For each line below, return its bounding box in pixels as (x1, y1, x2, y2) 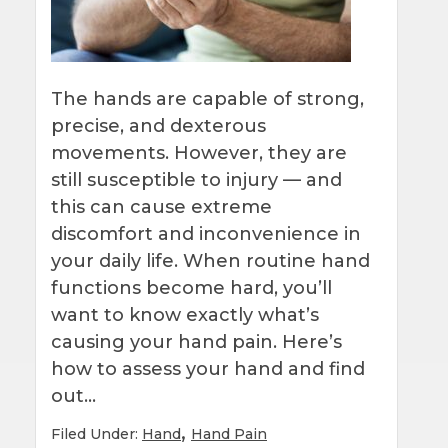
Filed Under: (51, 424, 142, 443)
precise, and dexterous (51, 114, 266, 137)
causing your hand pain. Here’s (51, 330, 342, 353)
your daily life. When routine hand (51, 249, 370, 272)
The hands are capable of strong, (51, 87, 364, 110)
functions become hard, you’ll (51, 276, 332, 299)
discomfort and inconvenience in (51, 222, 361, 245)
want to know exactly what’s (51, 303, 319, 326)
